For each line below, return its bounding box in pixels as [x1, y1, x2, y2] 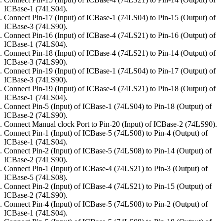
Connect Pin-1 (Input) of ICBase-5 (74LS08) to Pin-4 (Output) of [4, 129, 208, 138]
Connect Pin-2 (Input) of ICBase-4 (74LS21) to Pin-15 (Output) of [4, 182, 212, 191]
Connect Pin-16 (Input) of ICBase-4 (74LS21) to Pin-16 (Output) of [4, 31, 216, 40]
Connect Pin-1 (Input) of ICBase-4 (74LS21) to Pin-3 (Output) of [4, 164, 208, 173]
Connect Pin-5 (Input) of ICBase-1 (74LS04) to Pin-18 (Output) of [4, 102, 212, 111]
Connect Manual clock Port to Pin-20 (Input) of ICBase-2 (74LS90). [4, 120, 217, 129]
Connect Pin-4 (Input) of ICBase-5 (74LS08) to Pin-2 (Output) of [4, 200, 208, 209]
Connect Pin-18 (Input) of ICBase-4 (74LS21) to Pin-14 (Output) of [4, 49, 216, 58]
